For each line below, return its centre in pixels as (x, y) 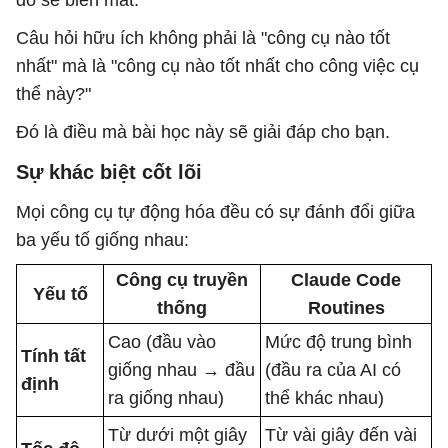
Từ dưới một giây (177, 435)
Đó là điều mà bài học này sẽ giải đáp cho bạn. (203, 132)
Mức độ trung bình (338, 342)
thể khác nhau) (324, 398)
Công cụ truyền (182, 280)
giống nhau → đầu (181, 370)
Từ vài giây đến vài (341, 435)
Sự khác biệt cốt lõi (109, 172)
